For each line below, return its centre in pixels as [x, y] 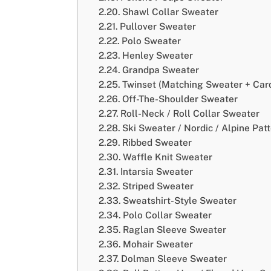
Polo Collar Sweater [168, 214]
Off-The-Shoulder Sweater [180, 98]
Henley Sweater [158, 55]
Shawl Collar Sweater [171, 11]
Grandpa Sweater [161, 69]
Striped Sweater [158, 185]
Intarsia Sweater [157, 171]
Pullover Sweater [158, 26]
